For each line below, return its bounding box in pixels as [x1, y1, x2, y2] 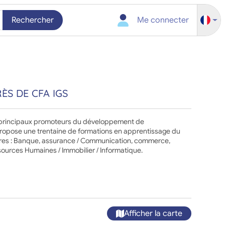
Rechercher [12, 15, 54, 25]
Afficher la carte [124, 208, 182, 218]
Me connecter [137, 15, 189, 25]
